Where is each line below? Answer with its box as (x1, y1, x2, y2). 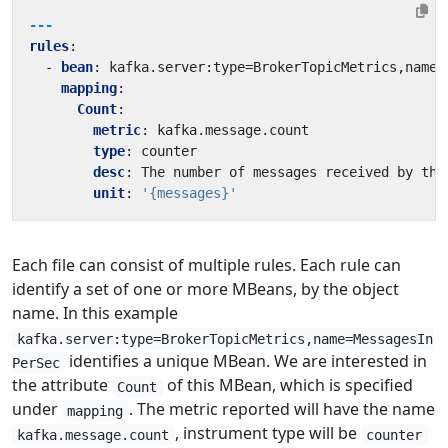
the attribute (12, 374, 112, 397)
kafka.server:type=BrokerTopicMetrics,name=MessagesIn (17, 330, 434, 347)
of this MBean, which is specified (162, 374, 413, 397)
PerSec (12, 354, 60, 371)
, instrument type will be (174, 422, 361, 445)
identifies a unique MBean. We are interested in (65, 350, 428, 373)
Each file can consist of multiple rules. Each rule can (12, 254, 401, 277)
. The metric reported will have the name (128, 398, 435, 421)
